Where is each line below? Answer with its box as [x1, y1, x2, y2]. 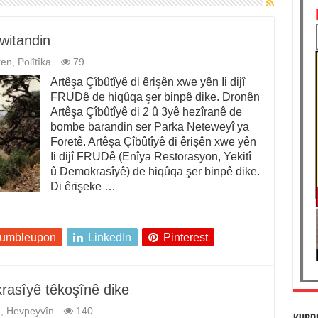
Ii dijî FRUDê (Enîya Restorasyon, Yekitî [50, 150, 251, 163]
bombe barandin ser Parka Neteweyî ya [50, 121, 249, 133]
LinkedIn [87, 231, 131, 244]
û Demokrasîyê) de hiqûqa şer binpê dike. [50, 165, 260, 178]
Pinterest [163, 231, 208, 244]
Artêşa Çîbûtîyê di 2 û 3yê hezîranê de [50, 106, 242, 119]
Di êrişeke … [50, 180, 116, 193]
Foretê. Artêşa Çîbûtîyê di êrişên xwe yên [50, 136, 256, 148]
